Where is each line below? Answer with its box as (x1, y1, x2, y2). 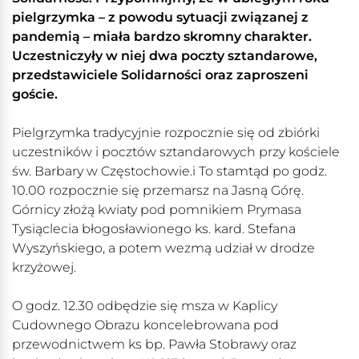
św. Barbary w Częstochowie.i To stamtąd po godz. (12, 163, 327, 179)
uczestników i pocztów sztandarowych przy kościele (12, 144, 340, 160)
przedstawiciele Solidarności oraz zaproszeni (12, 67, 309, 83)
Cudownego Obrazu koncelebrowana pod (12, 317, 279, 333)
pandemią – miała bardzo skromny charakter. (12, 29, 312, 45)
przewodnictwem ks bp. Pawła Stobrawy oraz (12, 337, 296, 353)
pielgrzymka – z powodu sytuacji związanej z (12, 10, 309, 26)
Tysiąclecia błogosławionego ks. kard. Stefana (12, 221, 296, 237)
